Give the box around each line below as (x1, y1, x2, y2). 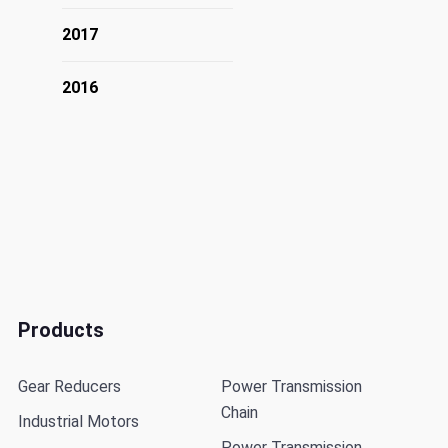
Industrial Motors (18, 412, 139, 432)
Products (18, 318, 104, 343)
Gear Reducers (18, 377, 121, 397)
